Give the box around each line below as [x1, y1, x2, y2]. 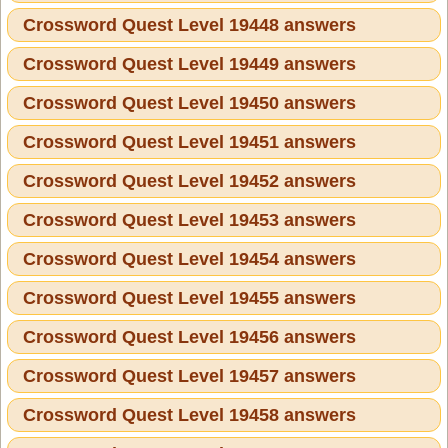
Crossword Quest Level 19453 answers [23, 209, 356, 230]
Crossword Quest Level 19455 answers [23, 287, 356, 308]
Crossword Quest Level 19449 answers [23, 53, 356, 74]
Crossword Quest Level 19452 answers [23, 170, 356, 191]
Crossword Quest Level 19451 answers [23, 131, 356, 152]
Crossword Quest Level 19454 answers [23, 248, 356, 269]
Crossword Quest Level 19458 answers [23, 404, 356, 425]
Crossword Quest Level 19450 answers [23, 92, 356, 113]
